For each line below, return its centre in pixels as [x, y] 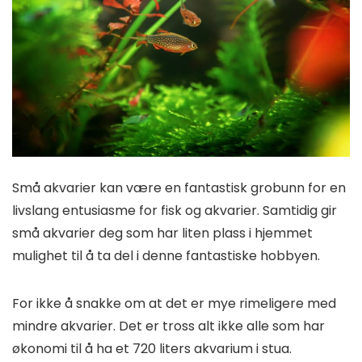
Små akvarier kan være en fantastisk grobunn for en [179, 188]
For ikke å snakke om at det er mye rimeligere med [174, 304]
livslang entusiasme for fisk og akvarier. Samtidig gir [175, 211]
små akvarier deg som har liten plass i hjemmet [162, 234]
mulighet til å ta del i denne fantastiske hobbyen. [166, 256]
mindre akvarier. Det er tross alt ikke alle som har [168, 326]
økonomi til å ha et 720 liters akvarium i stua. [152, 349]
